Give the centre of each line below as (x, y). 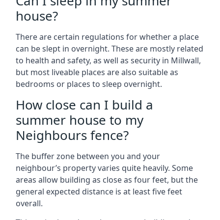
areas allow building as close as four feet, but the (107, 180)
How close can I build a (84, 105)
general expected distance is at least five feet (99, 192)
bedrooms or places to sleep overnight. (89, 84)
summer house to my (80, 120)
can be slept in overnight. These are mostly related (110, 49)
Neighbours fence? (72, 135)
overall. (29, 203)
